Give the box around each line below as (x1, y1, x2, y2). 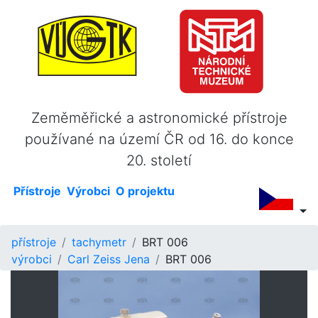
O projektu (116, 184, 175, 199)
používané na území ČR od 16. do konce (24, 131, 294, 148)
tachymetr (72, 235, 126, 250)
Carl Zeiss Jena (67, 252, 150, 267)
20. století (126, 152, 192, 170)
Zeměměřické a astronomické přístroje (31, 109, 287, 127)
